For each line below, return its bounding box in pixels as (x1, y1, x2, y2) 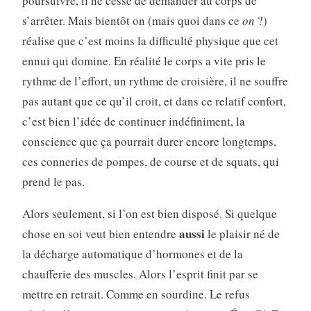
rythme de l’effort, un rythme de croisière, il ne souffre (22, 72, 288, 89)
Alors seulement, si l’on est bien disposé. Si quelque (22, 205, 277, 221)
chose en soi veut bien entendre (22, 225, 179, 242)
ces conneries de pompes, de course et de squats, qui (22, 153, 279, 169)
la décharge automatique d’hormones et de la (22, 245, 243, 262)
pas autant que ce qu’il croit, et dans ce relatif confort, (22, 92, 286, 109)
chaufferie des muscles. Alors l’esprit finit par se (22, 265, 258, 282)
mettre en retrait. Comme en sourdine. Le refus (22, 285, 250, 302)
